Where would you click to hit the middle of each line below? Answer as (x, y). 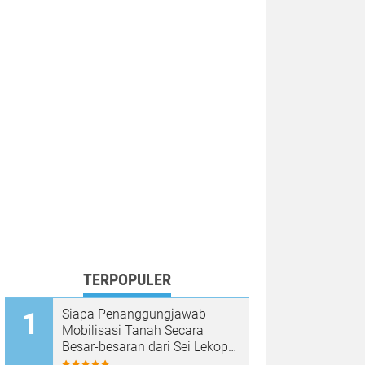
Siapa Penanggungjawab (134, 314)
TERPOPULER (127, 279)
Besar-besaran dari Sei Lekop (145, 346)
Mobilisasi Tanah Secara (133, 330)
